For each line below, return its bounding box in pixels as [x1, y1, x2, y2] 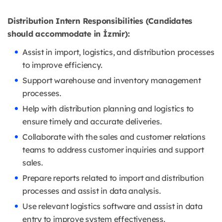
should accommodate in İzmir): [7, 29, 130, 39]
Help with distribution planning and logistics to [22, 104, 194, 114]
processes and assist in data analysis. [22, 186, 161, 196]
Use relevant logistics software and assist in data [22, 201, 203, 212]
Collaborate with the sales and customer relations [22, 132, 206, 142]
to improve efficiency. [22, 60, 103, 70]
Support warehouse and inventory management [22, 75, 201, 86]
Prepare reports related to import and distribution [22, 173, 204, 183]
